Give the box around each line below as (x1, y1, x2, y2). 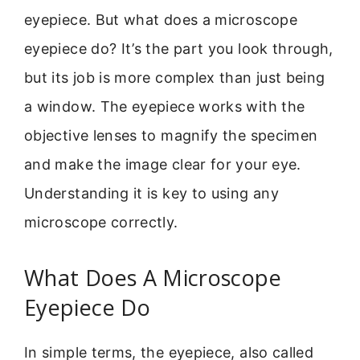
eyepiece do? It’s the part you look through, (24, 40, 333, 57)
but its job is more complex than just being (24, 69, 325, 86)
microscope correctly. (24, 214, 178, 231)
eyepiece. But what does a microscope (24, 11, 297, 28)
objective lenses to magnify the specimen (24, 127, 318, 144)
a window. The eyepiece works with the (24, 98, 305, 115)
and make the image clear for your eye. (24, 156, 301, 173)
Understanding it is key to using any (24, 185, 279, 202)
